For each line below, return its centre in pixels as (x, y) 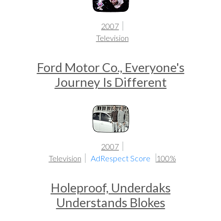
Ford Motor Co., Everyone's (110, 67)
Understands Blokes (110, 202)
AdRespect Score (121, 158)
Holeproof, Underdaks (110, 187)
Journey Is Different (110, 82)
